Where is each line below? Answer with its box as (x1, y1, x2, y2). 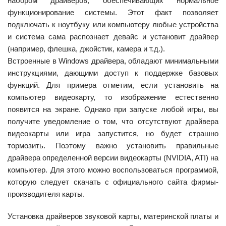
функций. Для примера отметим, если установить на (8, 80, 218, 89)
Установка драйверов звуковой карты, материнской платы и (8, 211, 218, 220)
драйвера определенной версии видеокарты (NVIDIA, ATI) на (8, 153, 218, 162)
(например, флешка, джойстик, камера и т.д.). (8, 44, 165, 53)
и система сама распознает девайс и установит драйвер (8, 32, 218, 41)
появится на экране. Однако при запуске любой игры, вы (8, 104, 218, 114)
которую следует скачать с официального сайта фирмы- (8, 177, 218, 186)
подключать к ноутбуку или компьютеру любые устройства (8, 20, 218, 29)
